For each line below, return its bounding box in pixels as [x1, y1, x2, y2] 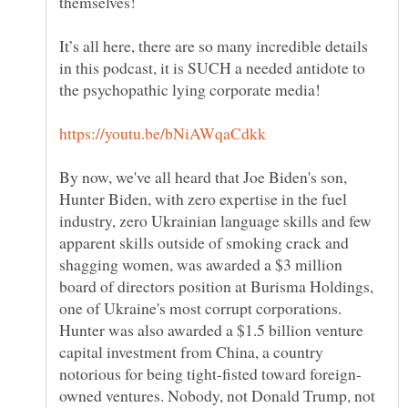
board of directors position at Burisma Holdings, [59, 275, 373, 298]
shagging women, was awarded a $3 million [59, 253, 342, 276]
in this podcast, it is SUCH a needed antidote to [59, 56, 365, 79]
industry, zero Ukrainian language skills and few [59, 209, 372, 232]
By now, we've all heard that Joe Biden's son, [59, 166, 347, 189]
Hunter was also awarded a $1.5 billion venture [59, 319, 363, 342]
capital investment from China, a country [59, 341, 323, 363]
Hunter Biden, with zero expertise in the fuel [59, 188, 347, 210]
